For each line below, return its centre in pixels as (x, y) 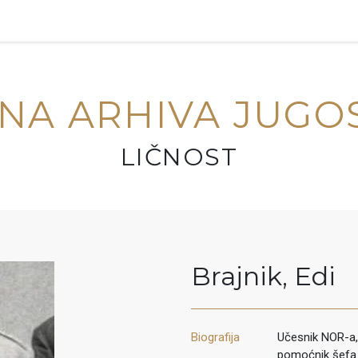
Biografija (215, 338)
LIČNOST (179, 157)
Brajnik (237, 276)
